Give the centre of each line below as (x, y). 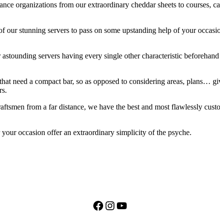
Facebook (115, 205)
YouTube (137, 205)
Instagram (127, 205)
